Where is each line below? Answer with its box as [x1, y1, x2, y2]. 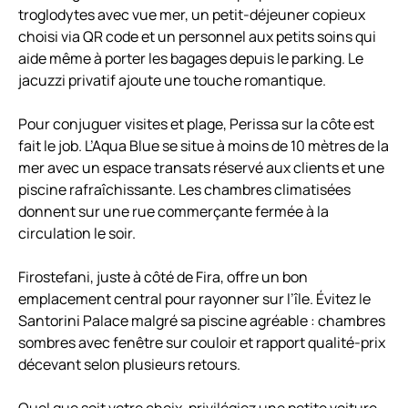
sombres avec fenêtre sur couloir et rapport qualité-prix [18, 332, 385, 353]
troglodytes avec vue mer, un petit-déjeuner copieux [18, 5, 365, 25]
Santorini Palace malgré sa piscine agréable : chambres [18, 311, 385, 331]
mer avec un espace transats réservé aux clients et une [18, 158, 384, 178]
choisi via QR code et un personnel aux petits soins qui [18, 26, 376, 47]
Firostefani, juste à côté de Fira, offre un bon [18, 267, 308, 288]
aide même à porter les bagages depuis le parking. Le [18, 48, 363, 69]
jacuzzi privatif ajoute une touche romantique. [18, 70, 326, 91]
